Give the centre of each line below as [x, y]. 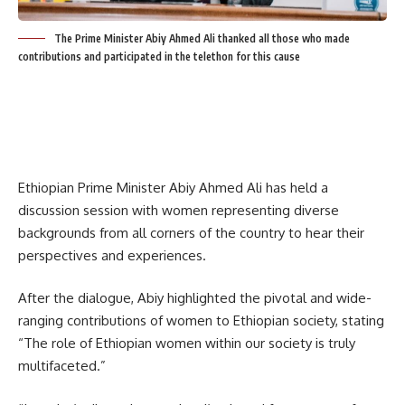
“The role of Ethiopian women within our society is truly [187, 344]
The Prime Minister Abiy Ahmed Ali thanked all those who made [202, 38]
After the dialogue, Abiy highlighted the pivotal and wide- [195, 298]
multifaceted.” [62, 366]
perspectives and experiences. [112, 255]
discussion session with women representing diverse [179, 210]
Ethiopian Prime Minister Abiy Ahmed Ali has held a [173, 187]
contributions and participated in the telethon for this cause [159, 56]
